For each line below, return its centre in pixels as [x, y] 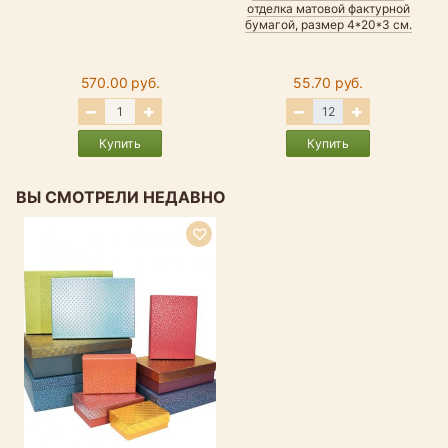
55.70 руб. [328, 83]
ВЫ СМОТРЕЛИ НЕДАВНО [121, 197]
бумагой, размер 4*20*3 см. [328, 25]
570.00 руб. [120, 83]
